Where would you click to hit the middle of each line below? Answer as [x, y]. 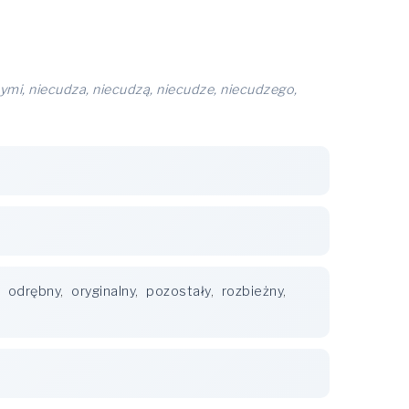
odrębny [34, 291]
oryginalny [103, 291]
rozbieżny [252, 291]
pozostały [178, 291]
